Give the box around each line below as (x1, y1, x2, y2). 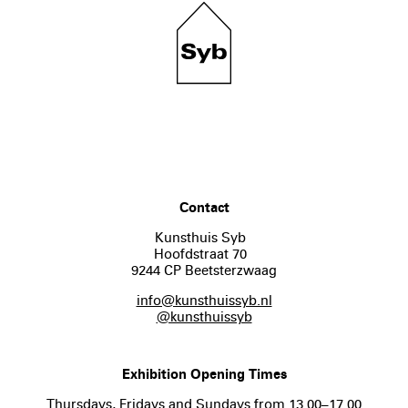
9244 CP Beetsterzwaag (131, 261, 277, 279)
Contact (178, 199, 229, 216)
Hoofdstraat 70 (153, 245, 255, 262)
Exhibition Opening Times (121, 365, 287, 382)
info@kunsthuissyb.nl (136, 291, 272, 309)
